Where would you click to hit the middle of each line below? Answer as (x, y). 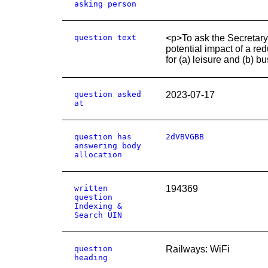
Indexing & (98, 206)
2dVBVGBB (185, 137)
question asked (108, 94)
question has (103, 137)
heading (91, 258)
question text (105, 37)
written (91, 188)
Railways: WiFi (198, 249)
